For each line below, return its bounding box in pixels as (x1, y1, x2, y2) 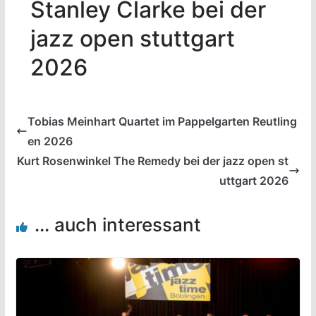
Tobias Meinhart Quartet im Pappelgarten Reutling (27, 114, 297, 128)
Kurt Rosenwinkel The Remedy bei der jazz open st (17, 154, 289, 168)
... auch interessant (34, 214, 201, 236)
